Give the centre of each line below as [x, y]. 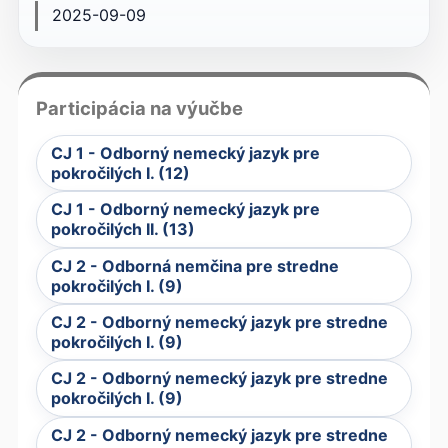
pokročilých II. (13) [122, 229]
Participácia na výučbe [140, 107]
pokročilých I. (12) [120, 172]
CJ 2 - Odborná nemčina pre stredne [194, 265]
